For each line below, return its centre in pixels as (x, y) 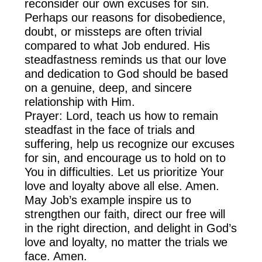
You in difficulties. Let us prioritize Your (125, 172)
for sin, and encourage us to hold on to (125, 158)
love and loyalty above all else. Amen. (122, 186)
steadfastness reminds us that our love (126, 60)
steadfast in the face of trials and (110, 130)
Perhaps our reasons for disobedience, (125, 18)
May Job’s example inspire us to (108, 200)
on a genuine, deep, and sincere (108, 88)
